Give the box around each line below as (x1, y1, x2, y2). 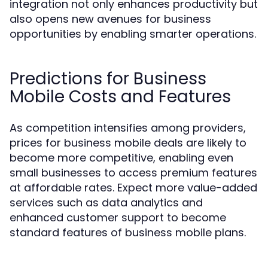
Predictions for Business (10, 67, 206, 90)
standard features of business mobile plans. (10, 225, 246, 240)
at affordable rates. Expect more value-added (10, 180, 257, 195)
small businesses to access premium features (10, 165, 257, 180)
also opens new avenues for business (10, 11, 211, 26)
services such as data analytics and (10, 195, 203, 210)
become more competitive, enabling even (10, 150, 233, 165)
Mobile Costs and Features (10, 85, 231, 108)
